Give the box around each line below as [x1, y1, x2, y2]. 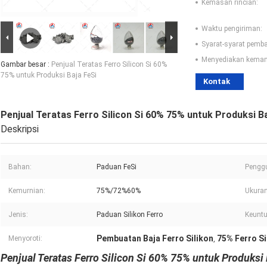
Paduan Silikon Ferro [97, 210, 163, 219]
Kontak [203, 77, 230, 86]
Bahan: [8, 163, 32, 172]
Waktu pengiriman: [201, 24, 262, 33]
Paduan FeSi [97, 163, 136, 172]
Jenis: [8, 210, 28, 219]
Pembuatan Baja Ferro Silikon [97, 234, 213, 244]
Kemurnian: [8, 187, 45, 195]
